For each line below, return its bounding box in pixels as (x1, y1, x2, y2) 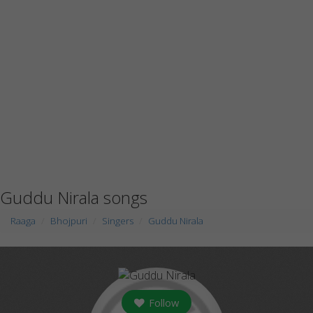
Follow (146, 296, 179, 310)
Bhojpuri (50, 214, 87, 227)
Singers (102, 214, 133, 227)
